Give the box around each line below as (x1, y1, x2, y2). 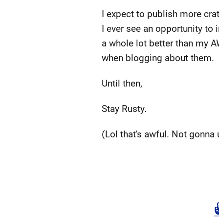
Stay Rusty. (101, 103, 147, 114)
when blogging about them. (101, 52, 214, 64)
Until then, (101, 78, 142, 89)
